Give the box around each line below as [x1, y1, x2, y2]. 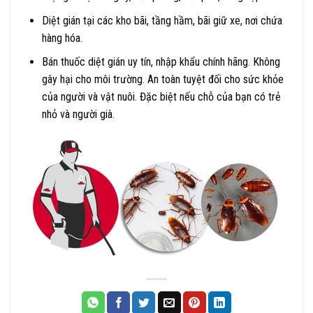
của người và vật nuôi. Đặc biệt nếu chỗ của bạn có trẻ [41, 90, 281, 104]
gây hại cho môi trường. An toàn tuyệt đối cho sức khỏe [41, 73, 284, 87]
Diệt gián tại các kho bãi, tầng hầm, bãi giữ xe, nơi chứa [41, 13, 282, 27]
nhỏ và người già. [41, 108, 115, 122]
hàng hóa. [41, 31, 82, 45]
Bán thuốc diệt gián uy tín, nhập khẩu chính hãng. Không [41, 55, 280, 69]
